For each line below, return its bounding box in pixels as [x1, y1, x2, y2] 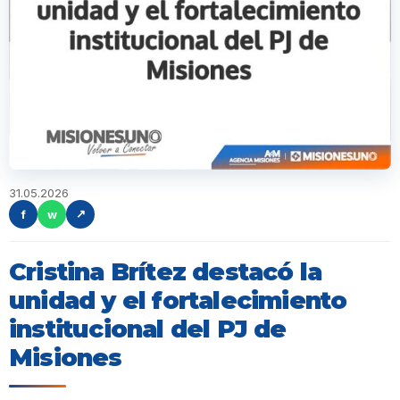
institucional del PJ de [9, 313, 287, 344]
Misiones [9, 342, 122, 372]
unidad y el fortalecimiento [9, 285, 347, 315]
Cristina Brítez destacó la [9, 256, 322, 287]
